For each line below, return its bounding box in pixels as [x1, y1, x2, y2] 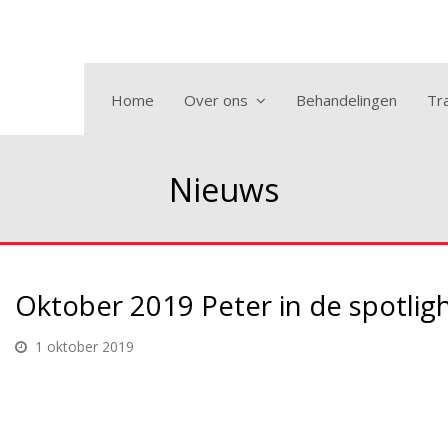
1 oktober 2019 [35, 337, 134, 356]
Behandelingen [296, 90, 397, 110]
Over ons [184, 90, 252, 110]
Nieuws [169, 168, 279, 211]
